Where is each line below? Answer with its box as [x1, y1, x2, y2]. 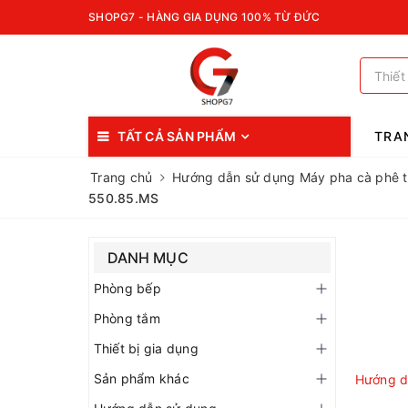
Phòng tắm [94, 311, 161, 326]
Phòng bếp [94, 280, 162, 296]
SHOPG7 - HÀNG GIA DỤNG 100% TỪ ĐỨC [88, 10, 321, 24]
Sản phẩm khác [94, 371, 190, 386]
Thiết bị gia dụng [94, 341, 199, 356]
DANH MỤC [107, 249, 189, 267]
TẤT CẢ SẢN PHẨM [117, 128, 236, 144]
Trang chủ [90, 169, 153, 185]
